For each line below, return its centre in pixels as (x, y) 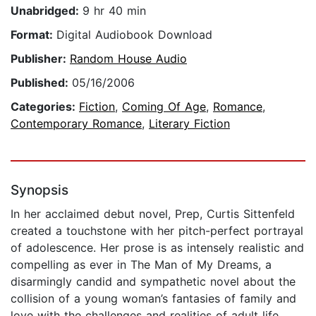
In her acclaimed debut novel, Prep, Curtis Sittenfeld (153, 214)
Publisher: (40, 59)
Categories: (45, 107)
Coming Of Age (164, 107)
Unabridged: (47, 11)
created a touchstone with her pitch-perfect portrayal (157, 231)
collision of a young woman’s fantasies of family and (153, 299)
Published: (41, 83)
